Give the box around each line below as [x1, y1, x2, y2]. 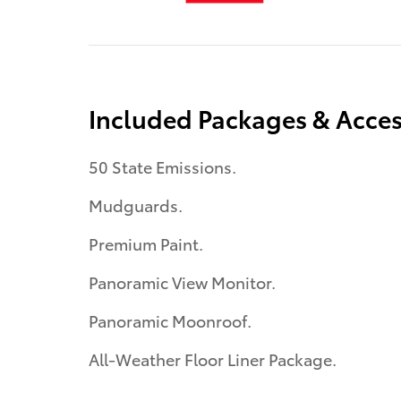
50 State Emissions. [89, 155, 236, 178]
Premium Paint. [89, 232, 203, 255]
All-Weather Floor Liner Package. [89, 347, 337, 371]
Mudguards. [89, 193, 183, 217]
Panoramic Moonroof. [89, 309, 252, 332]
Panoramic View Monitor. [89, 270, 276, 294]
